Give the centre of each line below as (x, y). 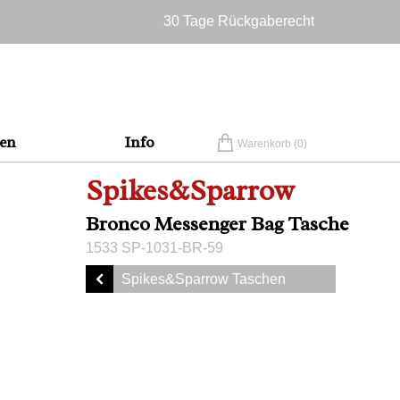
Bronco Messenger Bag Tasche (217, 224)
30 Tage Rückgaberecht (239, 21)
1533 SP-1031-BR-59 (154, 248)
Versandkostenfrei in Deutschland (208, 38)
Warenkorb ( (267, 144)
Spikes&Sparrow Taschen (204, 279)
